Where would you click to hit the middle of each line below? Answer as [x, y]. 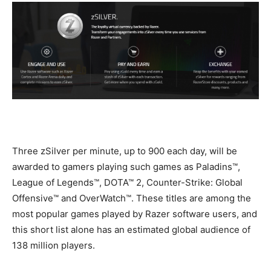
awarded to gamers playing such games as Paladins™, [126, 167]
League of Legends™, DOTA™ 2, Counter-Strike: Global [127, 183]
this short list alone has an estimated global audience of [131, 230]
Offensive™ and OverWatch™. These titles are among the [132, 198]
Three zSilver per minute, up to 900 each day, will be [125, 151]
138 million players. [54, 246]
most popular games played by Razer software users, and [135, 214]
